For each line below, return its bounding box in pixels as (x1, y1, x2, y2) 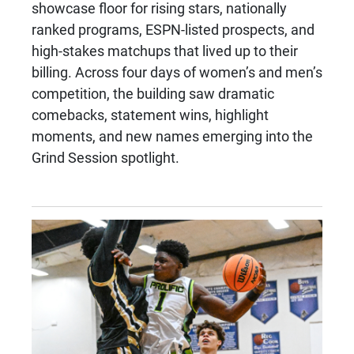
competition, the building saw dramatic (32, 83, 274, 103)
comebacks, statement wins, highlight (32, 104, 269, 124)
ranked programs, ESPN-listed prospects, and (32, 19, 314, 39)
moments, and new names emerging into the (32, 126, 313, 145)
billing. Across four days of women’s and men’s (32, 62, 322, 81)
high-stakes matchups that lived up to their (32, 40, 298, 60)
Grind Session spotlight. (32, 147, 179, 167)
